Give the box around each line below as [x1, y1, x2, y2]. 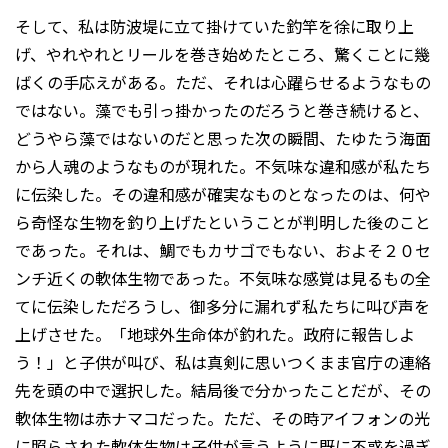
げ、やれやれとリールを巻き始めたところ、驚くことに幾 [15, 41, 430, 66]
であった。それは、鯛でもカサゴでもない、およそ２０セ [15, 237, 431, 262]
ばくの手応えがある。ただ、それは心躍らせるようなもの [15, 69, 431, 94]
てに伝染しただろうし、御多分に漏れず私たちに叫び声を [15, 293, 430, 318]
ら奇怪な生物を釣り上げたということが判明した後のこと [15, 209, 431, 234]
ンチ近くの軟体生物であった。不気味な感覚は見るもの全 [15, 265, 431, 290]
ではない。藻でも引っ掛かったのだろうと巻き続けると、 [15, 97, 429, 122]
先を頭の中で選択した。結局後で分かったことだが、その [15, 377, 431, 402]
